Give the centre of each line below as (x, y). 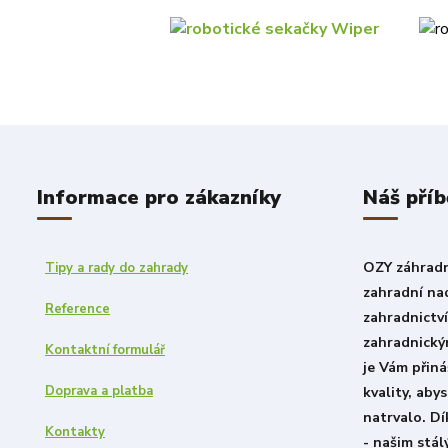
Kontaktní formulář (105, 350)
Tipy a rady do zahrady (116, 268)
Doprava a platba (99, 391)
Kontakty (75, 432)
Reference (77, 309)
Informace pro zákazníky (159, 198)
